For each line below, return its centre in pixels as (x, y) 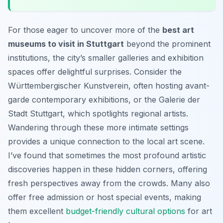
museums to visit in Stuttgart (66, 44)
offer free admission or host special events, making (105, 197)
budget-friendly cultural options (125, 211)
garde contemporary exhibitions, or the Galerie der (104, 99)
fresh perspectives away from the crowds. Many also (109, 183)
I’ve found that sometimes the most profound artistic (107, 155)
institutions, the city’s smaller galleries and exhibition (106, 57)
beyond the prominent (167, 44)
